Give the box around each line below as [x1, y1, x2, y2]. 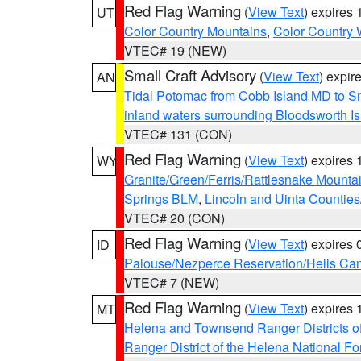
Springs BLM [124, 189, 198, 208]
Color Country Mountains [124, 22, 267, 40]
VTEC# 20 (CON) [124, 209, 225, 227]
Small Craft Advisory [124, 64, 256, 85]
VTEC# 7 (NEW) [124, 273, 219, 292]
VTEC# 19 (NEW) [124, 41, 226, 60]
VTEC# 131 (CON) [124, 125, 232, 143]
